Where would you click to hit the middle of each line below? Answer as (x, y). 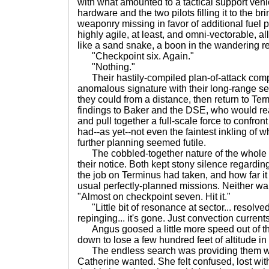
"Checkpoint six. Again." (136, 56)
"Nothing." (106, 67)
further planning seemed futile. (142, 143)
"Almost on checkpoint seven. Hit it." (154, 197)
